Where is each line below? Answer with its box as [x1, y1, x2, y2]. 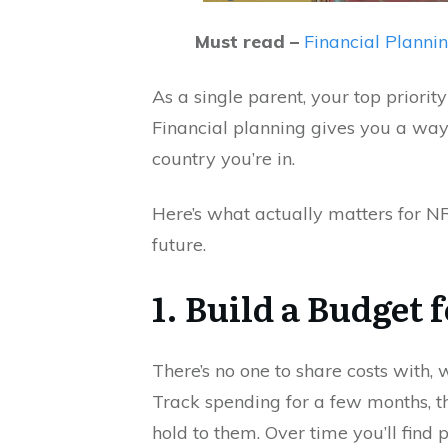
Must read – [194, 30, 304, 53]
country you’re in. [152, 147, 295, 170]
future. [152, 233, 206, 256]
